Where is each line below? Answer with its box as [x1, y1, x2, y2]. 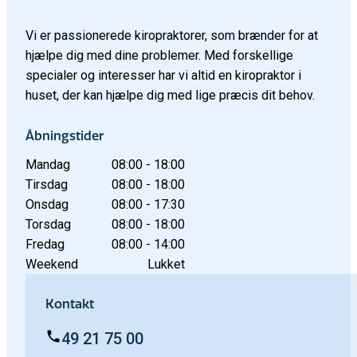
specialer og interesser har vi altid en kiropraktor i [25, 67, 301, 83]
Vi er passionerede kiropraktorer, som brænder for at [25, 27, 318, 43]
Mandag [25, 156, 70, 172]
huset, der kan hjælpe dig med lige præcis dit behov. [25, 87, 315, 103]
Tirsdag [25, 176, 68, 192]
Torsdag [25, 216, 71, 232]
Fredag [25, 236, 65, 252]
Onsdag [25, 196, 69, 212]
